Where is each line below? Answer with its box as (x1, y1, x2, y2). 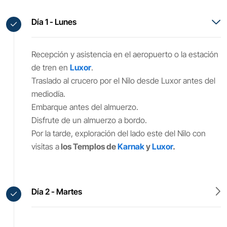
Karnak (118, 141, 144, 152)
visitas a (31, 141, 59, 152)
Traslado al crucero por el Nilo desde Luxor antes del (31, 75, 215, 86)
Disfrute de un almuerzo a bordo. (31, 115, 147, 125)
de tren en (31, 62, 70, 72)
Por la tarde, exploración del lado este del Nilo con (31, 128, 206, 138)
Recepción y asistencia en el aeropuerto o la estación (31, 49, 218, 59)
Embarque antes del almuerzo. (31, 102, 138, 112)
